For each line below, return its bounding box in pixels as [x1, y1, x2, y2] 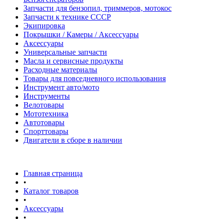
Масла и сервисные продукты [23, 57, 123, 65]
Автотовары [23, 118, 65, 127]
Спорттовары [23, 127, 68, 135]
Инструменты [23, 92, 70, 100]
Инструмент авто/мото [23, 83, 99, 91]
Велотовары [23, 101, 64, 109]
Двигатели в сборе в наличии [23, 136, 122, 144]
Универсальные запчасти [23, 48, 107, 56]
